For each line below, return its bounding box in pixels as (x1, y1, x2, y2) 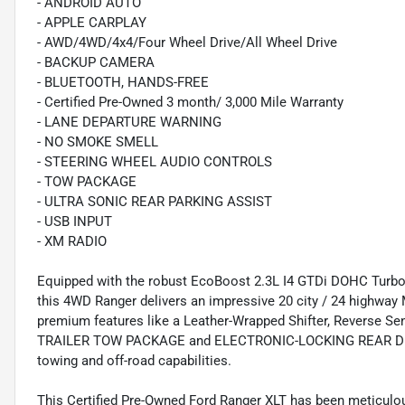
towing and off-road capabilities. (37, 353, 231, 370)
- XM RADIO (37, 233, 107, 250)
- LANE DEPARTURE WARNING (37, 114, 221, 131)
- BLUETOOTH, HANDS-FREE (37, 74, 209, 91)
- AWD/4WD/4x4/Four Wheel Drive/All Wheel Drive (37, 34, 337, 52)
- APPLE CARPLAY (37, 14, 146, 32)
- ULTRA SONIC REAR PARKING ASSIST (37, 193, 272, 211)
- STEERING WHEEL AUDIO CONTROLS (37, 154, 272, 171)
